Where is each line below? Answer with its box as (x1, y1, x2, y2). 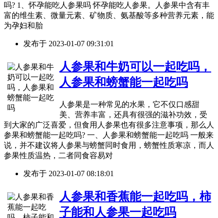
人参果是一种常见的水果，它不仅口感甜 (59, 100, 200, 109)
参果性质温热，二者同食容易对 (4, 151, 113, 160)
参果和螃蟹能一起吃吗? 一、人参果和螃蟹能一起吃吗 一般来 (4, 131, 214, 140)
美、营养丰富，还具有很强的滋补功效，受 (59, 110, 207, 119)
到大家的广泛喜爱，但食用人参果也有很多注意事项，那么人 (4, 121, 214, 129)
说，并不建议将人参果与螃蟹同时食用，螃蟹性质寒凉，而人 (4, 141, 214, 150)
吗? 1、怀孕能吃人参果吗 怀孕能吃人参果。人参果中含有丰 (4, 1, 210, 10)
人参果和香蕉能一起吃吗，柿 (59, 190, 211, 203)
